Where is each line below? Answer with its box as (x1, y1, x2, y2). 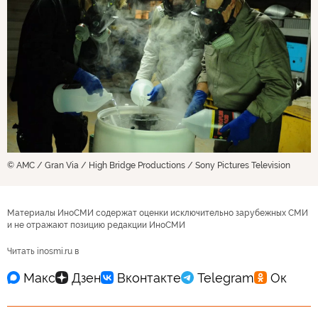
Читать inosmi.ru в (7, 246, 79, 257)
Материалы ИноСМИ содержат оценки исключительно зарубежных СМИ (7, 208, 308, 219)
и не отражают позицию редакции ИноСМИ (7, 220, 185, 231)
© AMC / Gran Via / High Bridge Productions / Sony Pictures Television (7, 160, 290, 171)
